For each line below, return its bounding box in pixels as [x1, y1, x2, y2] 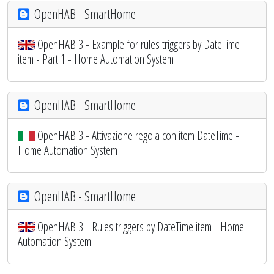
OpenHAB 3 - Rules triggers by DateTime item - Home [37, 218, 244, 235]
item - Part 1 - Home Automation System [18, 50, 174, 67]
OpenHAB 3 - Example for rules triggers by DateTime [37, 35, 240, 53]
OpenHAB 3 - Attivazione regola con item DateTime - [37, 127, 239, 144]
